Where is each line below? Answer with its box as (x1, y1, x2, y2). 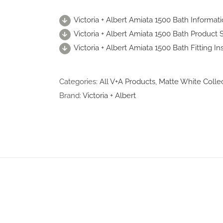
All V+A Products (100, 77, 155, 87)
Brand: (59, 91, 83, 101)
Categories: (59, 77, 100, 87)
